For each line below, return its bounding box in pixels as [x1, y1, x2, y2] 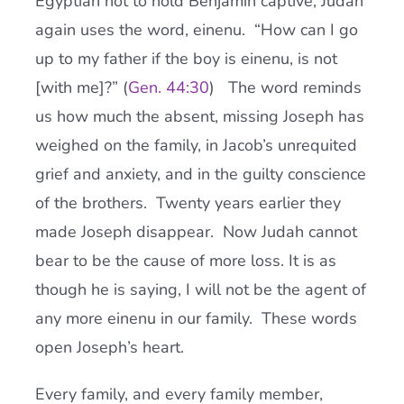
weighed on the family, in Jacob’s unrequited [34, 134, 357, 156]
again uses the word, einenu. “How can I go [34, 19, 358, 41]
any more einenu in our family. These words [34, 308, 357, 329]
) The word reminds [208, 77, 362, 98]
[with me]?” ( [34, 77, 128, 98]
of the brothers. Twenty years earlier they [34, 192, 341, 214]
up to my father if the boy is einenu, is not [34, 48, 337, 69]
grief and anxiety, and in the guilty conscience [34, 163, 366, 185]
